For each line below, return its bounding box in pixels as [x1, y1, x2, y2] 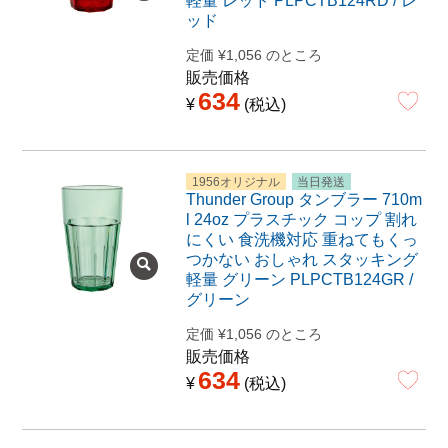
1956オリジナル [191, 175, 280, 189]
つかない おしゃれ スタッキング [185, 251, 418, 269]
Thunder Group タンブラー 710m [185, 191, 422, 209]
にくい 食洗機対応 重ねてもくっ [185, 231, 418, 249]
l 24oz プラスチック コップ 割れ [185, 211, 417, 229]
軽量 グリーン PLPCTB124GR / [185, 271, 413, 289]
